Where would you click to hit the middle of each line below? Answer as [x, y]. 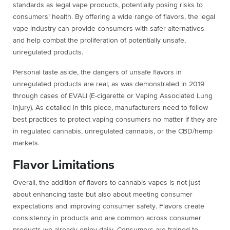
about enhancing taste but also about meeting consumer [103, 195]
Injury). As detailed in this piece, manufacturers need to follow [110, 108]
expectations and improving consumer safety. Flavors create [109, 207]
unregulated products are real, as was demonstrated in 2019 [109, 84]
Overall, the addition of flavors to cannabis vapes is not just [107, 183]
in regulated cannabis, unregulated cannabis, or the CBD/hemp [113, 132]
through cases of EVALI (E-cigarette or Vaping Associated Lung [113, 96]
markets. [27, 143]
